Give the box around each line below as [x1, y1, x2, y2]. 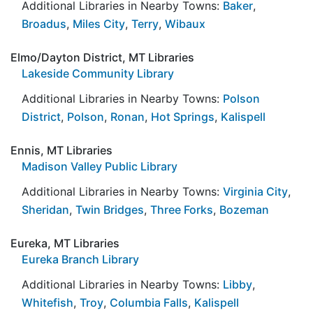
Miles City [73, 16, 125, 31]
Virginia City [223, 184, 288, 198]
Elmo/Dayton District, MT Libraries [10, 50, 194, 64]
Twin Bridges [75, 202, 144, 217]
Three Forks [150, 202, 213, 217]
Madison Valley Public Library [22, 159, 177, 173]
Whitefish [22, 295, 73, 310]
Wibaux [165, 16, 205, 31]
